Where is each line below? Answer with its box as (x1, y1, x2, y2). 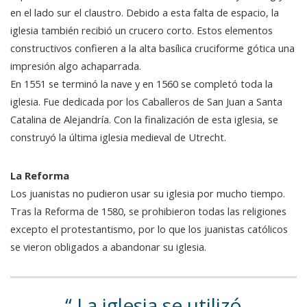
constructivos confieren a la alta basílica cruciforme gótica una (10, 41, 295, 56)
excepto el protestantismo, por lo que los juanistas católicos (10, 222, 288, 236)
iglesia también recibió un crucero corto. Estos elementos (10, 23, 273, 38)
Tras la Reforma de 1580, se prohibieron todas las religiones (10, 204, 286, 219)
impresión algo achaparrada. (10, 59, 141, 73)
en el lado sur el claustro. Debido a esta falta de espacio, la (10, 5, 279, 20)
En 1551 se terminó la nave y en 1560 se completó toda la (10, 77, 273, 91)
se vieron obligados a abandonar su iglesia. (10, 240, 206, 254)
